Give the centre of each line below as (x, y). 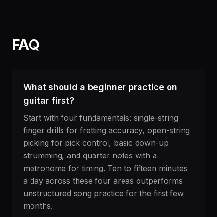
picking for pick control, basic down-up (96, 143)
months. (38, 206)
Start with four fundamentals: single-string (101, 118)
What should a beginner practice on (100, 87)
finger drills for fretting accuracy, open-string (107, 130)
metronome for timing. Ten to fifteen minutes (105, 168)
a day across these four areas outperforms (103, 181)
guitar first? (49, 101)
